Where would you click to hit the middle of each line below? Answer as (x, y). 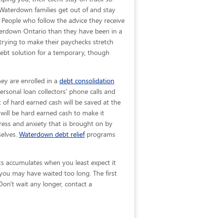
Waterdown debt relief (52, 135)
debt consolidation (87, 81)
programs (100, 135)
